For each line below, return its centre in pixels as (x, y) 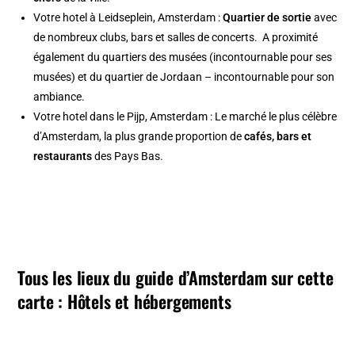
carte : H (48, 301)
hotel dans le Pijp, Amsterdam (136, 116)
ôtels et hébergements (154, 301)
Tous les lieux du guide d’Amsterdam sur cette (176, 277)
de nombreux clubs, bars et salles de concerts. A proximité (176, 37)
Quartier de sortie (267, 17)
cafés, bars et (278, 136)
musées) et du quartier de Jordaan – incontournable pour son (184, 76)
